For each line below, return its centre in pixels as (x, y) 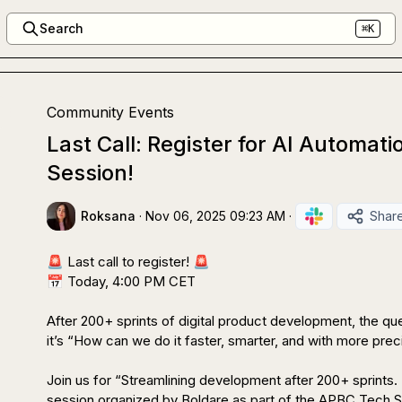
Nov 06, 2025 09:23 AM (215, 216)
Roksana (108, 216)
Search (61, 28)
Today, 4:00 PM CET (130, 281)
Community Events (110, 112)
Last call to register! (128, 262)
